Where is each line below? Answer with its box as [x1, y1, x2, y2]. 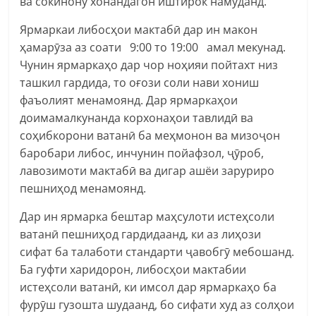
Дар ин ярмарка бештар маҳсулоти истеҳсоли [20, 208, 275, 224]
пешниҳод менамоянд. [20, 180, 147, 196]
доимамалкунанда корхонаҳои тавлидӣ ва [20, 109, 254, 126]
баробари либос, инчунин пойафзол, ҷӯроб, [20, 145, 265, 161]
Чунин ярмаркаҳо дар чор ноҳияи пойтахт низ [20, 56, 279, 73]
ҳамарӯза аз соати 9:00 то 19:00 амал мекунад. [20, 39, 286, 55]
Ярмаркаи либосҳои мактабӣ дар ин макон [20, 21, 258, 37]
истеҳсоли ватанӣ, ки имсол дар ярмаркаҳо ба [20, 279, 277, 295]
